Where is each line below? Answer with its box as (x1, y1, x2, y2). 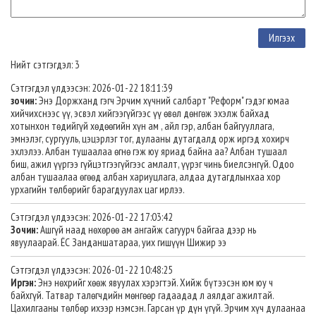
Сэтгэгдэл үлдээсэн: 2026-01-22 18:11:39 (11, 80, 173, 95)
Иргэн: (11, 275, 36, 289)
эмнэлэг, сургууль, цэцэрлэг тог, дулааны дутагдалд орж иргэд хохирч (11, 131, 289, 145)
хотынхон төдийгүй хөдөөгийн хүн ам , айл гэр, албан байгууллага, (11, 119, 274, 133)
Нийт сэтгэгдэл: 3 (11, 57, 80, 71)
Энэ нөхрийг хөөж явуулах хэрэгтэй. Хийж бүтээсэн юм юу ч (36, 275, 273, 289)
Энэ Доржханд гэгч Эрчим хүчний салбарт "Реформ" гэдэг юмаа (37, 93, 289, 107)
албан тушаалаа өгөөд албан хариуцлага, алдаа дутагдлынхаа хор (11, 169, 281, 183)
